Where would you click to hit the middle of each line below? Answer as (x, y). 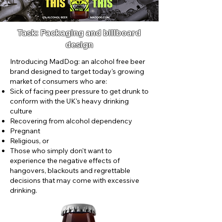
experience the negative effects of (65, 161)
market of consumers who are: (58, 82)
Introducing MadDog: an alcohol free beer (78, 62)
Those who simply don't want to (61, 151)
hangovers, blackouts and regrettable (70, 171)
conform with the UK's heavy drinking (69, 101)
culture (21, 111)
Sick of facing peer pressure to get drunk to (79, 91)
